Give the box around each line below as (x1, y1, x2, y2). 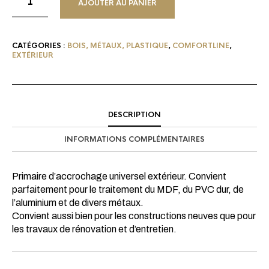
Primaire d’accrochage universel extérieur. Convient (12, 171, 226, 181)
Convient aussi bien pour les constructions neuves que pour (12, 210, 256, 221)
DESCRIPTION (108, 109, 161, 119)
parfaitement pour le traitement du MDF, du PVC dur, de (12, 184, 244, 195)
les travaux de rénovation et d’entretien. (12, 223, 177, 234)
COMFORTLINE (172, 40, 229, 50)
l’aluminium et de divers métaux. (12, 197, 144, 208)
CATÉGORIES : (12, 40, 67, 50)
